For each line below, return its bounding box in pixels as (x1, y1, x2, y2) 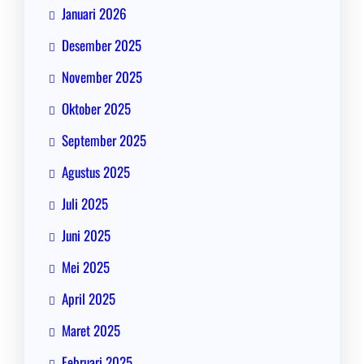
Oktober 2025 (62, 98, 131, 119)
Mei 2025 (62, 257, 110, 278)
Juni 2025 (62, 225, 110, 246)
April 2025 (62, 288, 115, 310)
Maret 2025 (62, 320, 120, 341)
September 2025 (62, 130, 146, 151)
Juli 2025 (62, 193, 108, 214)
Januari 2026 (62, 3, 127, 24)
